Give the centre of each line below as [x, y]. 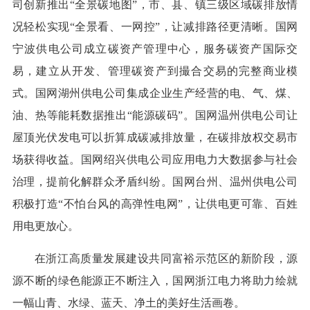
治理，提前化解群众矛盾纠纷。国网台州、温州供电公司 [155, 182]
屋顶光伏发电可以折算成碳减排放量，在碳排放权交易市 [155, 138]
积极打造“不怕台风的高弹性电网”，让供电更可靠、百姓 [155, 204]
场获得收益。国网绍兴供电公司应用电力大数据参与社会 [155, 160]
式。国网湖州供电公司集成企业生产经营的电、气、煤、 [155, 93]
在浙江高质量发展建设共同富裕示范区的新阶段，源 [166, 259]
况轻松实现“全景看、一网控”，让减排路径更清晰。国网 [155, 27]
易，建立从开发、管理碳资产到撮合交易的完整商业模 [155, 71]
